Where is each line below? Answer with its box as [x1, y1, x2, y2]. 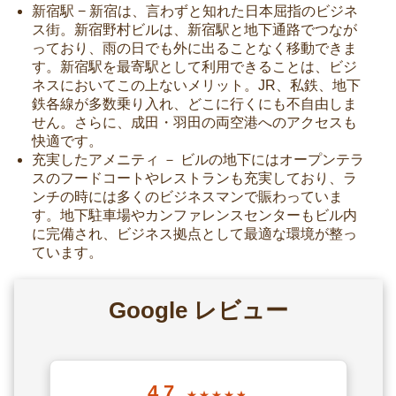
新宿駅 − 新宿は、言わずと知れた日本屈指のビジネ [31, 3, 358, 19]
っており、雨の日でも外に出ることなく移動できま [31, 40, 357, 56]
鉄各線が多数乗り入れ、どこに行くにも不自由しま [31, 95, 357, 111]
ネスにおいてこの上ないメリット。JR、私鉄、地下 [31, 77, 361, 93]
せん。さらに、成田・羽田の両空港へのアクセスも [31, 114, 357, 130]
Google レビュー [108, 296, 288, 324]
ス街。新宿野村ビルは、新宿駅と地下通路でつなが [31, 21, 357, 37]
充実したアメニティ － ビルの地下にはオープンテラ [31, 151, 364, 167]
